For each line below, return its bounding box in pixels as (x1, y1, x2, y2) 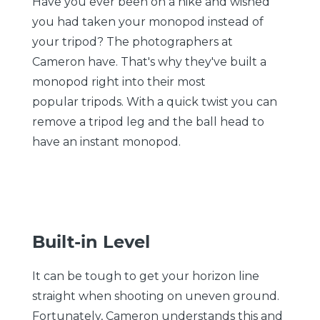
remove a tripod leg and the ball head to (32, 114, 264, 129)
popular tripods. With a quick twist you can (32, 94, 277, 109)
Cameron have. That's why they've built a (32, 54, 266, 69)
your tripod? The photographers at (32, 34, 233, 49)
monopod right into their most (32, 74, 206, 89)
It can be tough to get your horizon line (32, 269, 259, 283)
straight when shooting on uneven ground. (32, 289, 279, 303)
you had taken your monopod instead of (32, 14, 264, 29)
